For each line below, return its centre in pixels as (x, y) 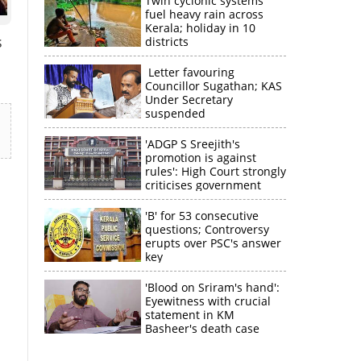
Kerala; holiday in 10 (200, 28)
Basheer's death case (202, 328)
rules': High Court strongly (215, 171)
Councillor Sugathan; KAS (213, 86)
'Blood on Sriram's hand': (212, 287)
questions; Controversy (207, 229)
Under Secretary (189, 100)
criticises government (203, 185)
